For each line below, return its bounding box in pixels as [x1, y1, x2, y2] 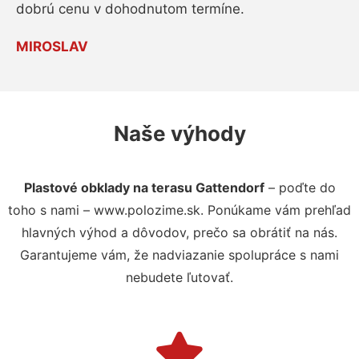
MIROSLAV [16, 38, 88, 54]
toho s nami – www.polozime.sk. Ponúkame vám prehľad [8, 201, 351, 218]
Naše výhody [113, 120, 246, 146]
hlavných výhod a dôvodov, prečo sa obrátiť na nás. [22, 224, 337, 240]
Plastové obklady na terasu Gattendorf [23, 179, 264, 196]
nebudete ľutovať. [126, 268, 233, 285]
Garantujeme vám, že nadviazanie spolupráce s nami [20, 246, 339, 263]
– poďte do [264, 179, 336, 196]
